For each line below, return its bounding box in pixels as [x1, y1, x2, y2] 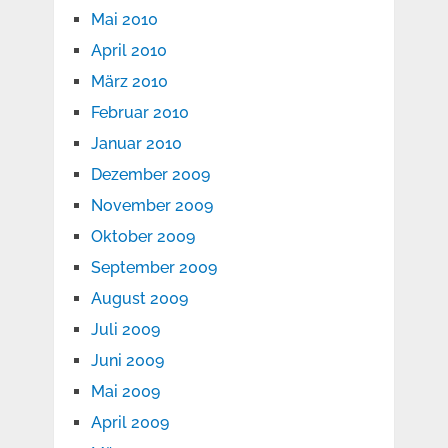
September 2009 [90, 258, 217, 278]
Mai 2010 [90, 10, 158, 30]
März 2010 [90, 72, 168, 92]
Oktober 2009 [90, 227, 195, 247]
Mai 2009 [90, 382, 160, 402]
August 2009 [90, 289, 188, 309]
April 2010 [90, 41, 167, 61]
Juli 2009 [90, 320, 160, 340]
